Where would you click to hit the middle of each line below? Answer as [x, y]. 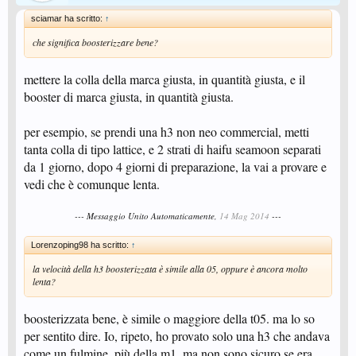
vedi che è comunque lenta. [92, 184]
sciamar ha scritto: [68, 18]
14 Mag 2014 [244, 216]
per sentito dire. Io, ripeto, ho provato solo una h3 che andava [177, 336]
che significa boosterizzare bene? [95, 42]
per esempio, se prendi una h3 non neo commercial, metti [166, 132]
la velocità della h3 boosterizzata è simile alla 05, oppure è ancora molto [170, 269]
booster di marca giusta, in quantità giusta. [129, 97]
